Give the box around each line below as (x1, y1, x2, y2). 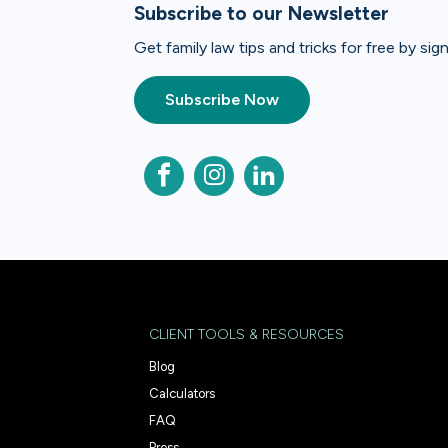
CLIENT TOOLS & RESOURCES (149, 325, 345, 343)
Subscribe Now (165, 89, 280, 109)
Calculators (149, 385, 216, 401)
